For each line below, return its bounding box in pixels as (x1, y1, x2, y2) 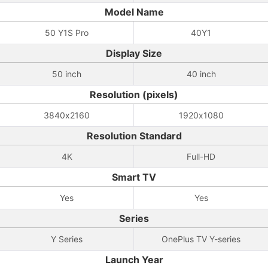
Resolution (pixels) (90, 89, 178, 100)
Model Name (104, 6, 164, 18)
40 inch (186, 69, 216, 79)
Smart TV (112, 171, 156, 183)
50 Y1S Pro (45, 28, 89, 38)
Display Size (106, 47, 162, 59)
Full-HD (187, 151, 215, 162)
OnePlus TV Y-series (162, 234, 240, 244)
